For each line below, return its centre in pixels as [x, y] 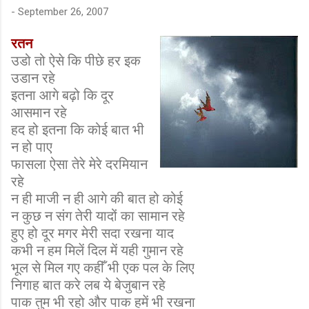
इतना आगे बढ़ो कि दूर [62, 95]
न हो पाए [32, 147]
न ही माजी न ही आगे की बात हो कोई [97, 199]
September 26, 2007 [63, 12]
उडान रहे [33, 78]
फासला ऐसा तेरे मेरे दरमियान [79, 164]
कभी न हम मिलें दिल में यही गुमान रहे [97, 250]
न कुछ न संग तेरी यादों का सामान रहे [98, 216]
